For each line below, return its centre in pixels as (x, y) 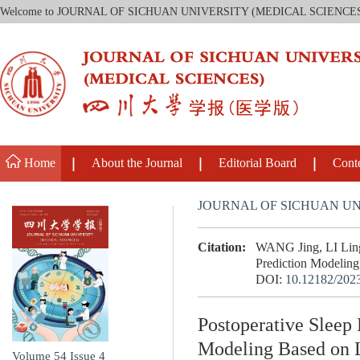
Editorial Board (257, 164)
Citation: (222, 248)
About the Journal (137, 164)
